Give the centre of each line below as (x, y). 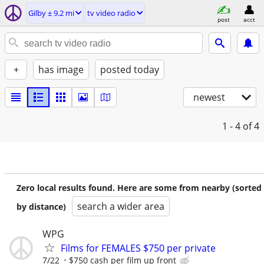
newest (209, 97)
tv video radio (111, 13)
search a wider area (121, 206)
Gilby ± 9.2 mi (51, 13)
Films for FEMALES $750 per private (138, 248)
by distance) (41, 207)
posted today (130, 70)
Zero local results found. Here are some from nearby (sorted (139, 188)
